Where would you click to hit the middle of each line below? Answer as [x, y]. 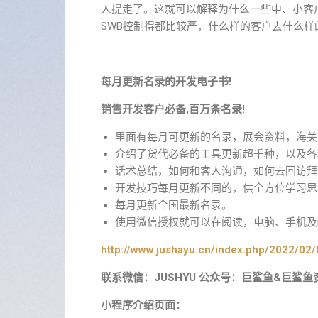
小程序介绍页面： [143, 305]
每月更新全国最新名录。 [174, 205]
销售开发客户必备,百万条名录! [173, 109]
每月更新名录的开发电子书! [166, 82]
